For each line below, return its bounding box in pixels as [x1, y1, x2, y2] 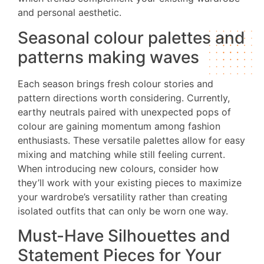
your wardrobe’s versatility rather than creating [18, 190, 227, 203]
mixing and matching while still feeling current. [18, 148, 225, 160]
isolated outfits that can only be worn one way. [18, 204, 228, 217]
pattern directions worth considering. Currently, [18, 91, 230, 104]
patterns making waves [18, 47, 199, 67]
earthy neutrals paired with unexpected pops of [18, 105, 231, 118]
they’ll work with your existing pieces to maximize [18, 176, 242, 189]
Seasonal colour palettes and [18, 27, 245, 48]
